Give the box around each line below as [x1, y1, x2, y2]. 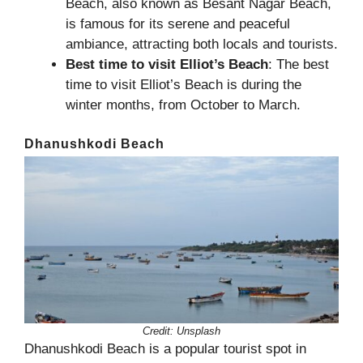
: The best [268, 57, 329, 73]
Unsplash [177, 324, 220, 337]
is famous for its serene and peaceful [66, 16, 290, 32]
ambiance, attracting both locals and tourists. [66, 36, 338, 53]
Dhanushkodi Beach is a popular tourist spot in [24, 340, 306, 357]
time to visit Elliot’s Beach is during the [66, 77, 301, 93]
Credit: [143, 324, 173, 337]
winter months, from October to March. [66, 97, 301, 113]
